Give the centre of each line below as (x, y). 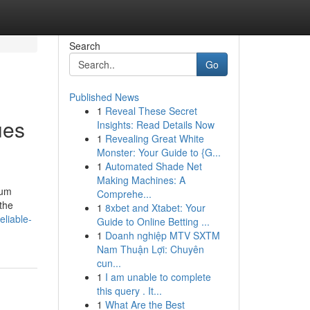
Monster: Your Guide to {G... (158, 152)
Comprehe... (124, 194)
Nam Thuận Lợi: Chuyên (150, 249)
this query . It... (129, 291)
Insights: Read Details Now (155, 125)
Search (84, 46)
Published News (104, 97)
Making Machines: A (141, 180)
